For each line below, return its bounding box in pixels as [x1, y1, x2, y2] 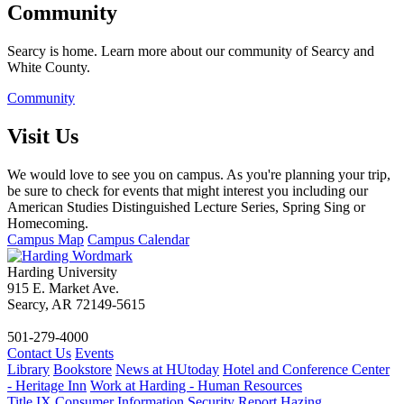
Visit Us [7, 124, 78, 149]
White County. [7, 60, 90, 76]
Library [7, 362, 50, 378]
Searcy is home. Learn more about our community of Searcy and [7, 43, 374, 60]
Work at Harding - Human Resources [90, 378, 302, 394]
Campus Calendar [87, 232, 189, 248]
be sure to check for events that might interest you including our [7, 183, 368, 199]
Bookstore [53, 362, 112, 378]
